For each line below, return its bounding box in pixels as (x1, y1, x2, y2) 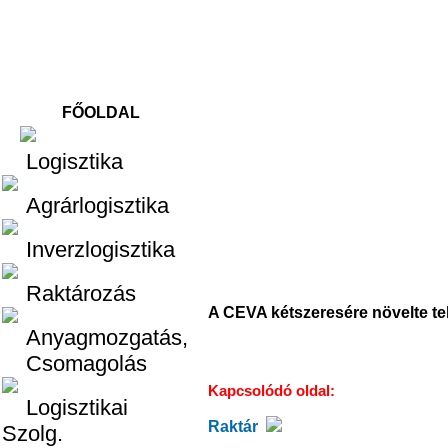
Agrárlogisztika (2, 193, 169, 218)
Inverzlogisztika (2, 237, 175, 262)
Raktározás (2, 281, 136, 306)
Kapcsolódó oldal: (208, 382, 343, 399)
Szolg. (2, 421, 75, 446)
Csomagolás (2, 351, 147, 376)
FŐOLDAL (62, 104, 140, 121)
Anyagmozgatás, (2, 325, 188, 350)
